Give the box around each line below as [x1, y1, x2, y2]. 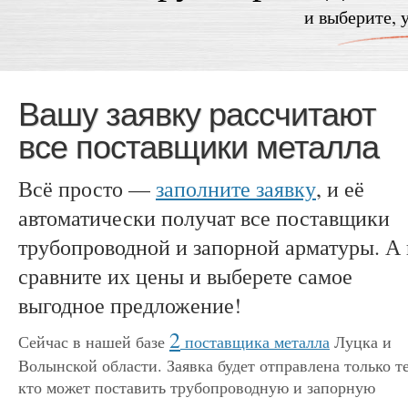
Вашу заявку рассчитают [18, 96, 375, 133]
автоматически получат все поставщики [18, 202, 390, 232]
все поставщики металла [18, 128, 379, 166]
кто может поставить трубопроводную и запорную [18, 376, 375, 399]
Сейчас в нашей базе [18, 331, 169, 353]
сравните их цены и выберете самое [18, 260, 352, 291]
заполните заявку [156, 173, 316, 203]
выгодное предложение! [18, 290, 241, 320]
